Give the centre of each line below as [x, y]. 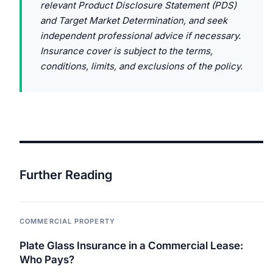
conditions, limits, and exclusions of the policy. [141, 66]
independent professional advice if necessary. [140, 35]
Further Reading [66, 175]
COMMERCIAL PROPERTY [67, 221]
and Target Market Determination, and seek [134, 20]
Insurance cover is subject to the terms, [126, 51]
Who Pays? [47, 260]
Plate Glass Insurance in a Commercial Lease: [131, 246]
